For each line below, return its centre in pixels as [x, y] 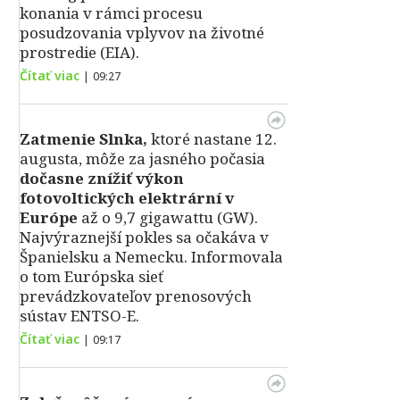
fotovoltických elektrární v [127, 198]
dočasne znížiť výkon [102, 178]
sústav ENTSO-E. [79, 316]
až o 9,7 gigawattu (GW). [168, 217]
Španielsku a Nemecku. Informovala [151, 257]
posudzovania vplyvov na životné [142, 33]
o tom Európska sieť [92, 276]
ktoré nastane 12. [212, 139]
